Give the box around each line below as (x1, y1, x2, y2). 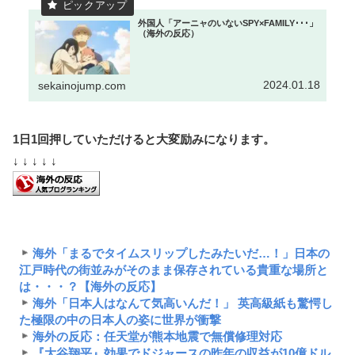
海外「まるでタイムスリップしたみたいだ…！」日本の (32, 246, 330, 260)
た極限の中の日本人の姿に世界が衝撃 (19, 312, 221, 326)
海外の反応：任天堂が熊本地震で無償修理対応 (32, 329, 282, 343)
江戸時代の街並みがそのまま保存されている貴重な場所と (19, 262, 328, 277)
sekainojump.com (38, 79, 127, 93)
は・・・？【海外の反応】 (19, 279, 162, 293)
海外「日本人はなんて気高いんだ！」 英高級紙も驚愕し (32, 296, 333, 310)
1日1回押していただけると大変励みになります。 (13, 132, 275, 147)
